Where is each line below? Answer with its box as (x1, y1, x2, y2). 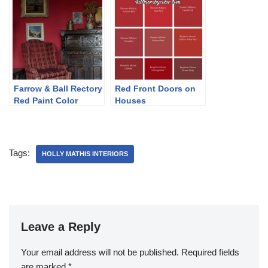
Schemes (14, 108, 51, 117)
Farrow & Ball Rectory (14, 84, 102, 93)
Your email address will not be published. (21, 247, 179, 257)
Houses (115, 96, 146, 105)
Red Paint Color (14, 96, 78, 105)
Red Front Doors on (115, 84, 196, 93)
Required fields (181, 247, 239, 257)
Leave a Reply (21, 220, 100, 233)
